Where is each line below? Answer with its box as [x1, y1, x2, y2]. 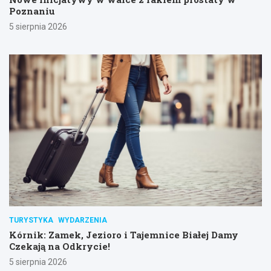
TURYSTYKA [9, 216, 53, 225]
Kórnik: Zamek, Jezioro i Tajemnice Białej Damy [9, 229, 238, 241]
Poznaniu [9, 5, 55, 18]
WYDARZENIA [58, 216, 107, 225]
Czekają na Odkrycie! [9, 240, 110, 253]
